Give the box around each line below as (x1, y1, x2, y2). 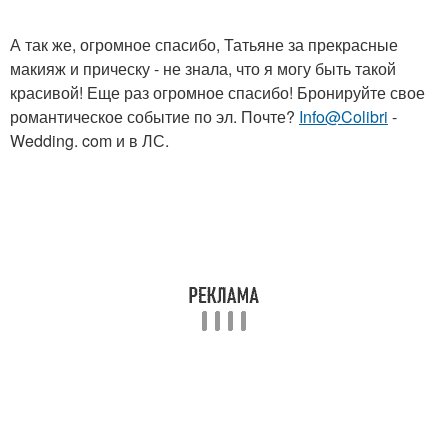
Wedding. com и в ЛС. (10, 129, 169, 152)
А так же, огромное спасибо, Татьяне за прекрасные (10, 33, 398, 56)
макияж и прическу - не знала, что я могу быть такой (10, 57, 396, 80)
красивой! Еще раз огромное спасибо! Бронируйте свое (10, 81, 425, 104)
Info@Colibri (299, 105, 388, 128)
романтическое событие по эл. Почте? (10, 105, 299, 128)
